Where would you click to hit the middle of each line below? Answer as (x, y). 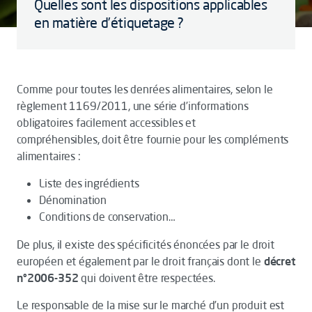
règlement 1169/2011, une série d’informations (133, 106)
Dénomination (73, 200)
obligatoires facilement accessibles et (106, 123)
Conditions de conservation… (107, 217)
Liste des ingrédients (89, 183)
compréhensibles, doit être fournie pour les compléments (153, 139)
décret (279, 261)
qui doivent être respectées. (147, 278)
